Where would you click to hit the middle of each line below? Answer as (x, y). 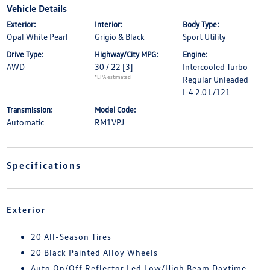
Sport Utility (205, 36)
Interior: (108, 24)
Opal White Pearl (37, 36)
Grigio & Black (119, 36)
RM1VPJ (109, 122)
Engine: (196, 54)
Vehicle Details (36, 8)
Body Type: (201, 24)
